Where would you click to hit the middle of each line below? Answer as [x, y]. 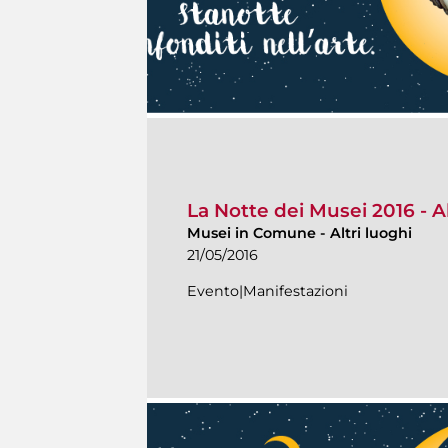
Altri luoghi [371, 233]
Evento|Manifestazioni [267, 291]
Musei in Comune [251, 233]
